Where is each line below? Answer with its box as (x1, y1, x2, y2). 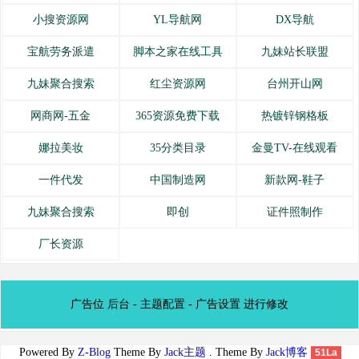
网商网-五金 (30, 110, 91, 123)
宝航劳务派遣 (26, 46, 95, 58)
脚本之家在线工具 (132, 46, 223, 58)
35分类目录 (149, 142, 206, 155)
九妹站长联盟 (260, 46, 329, 58)
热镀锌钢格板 (260, 110, 329, 123)
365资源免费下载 (135, 110, 220, 123)
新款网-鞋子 (264, 174, 325, 187)
